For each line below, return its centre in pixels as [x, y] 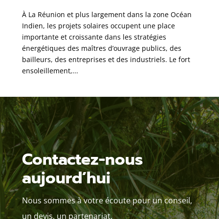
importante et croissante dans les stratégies [94, 37]
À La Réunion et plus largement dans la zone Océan [107, 14]
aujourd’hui [66, 178]
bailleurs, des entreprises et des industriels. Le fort [106, 59]
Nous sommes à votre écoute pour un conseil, [107, 200]
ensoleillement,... [50, 70]
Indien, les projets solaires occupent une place [98, 25]
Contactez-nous [82, 159]
